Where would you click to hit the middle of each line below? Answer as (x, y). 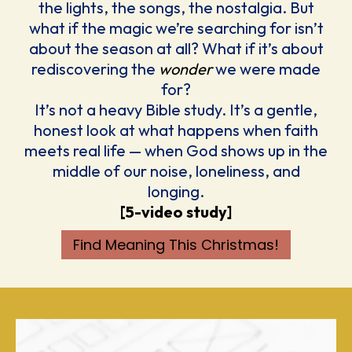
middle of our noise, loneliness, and (176, 171)
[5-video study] (176, 212)
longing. (176, 192)
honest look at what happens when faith (176, 130)
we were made (266, 69)
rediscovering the (95, 69)
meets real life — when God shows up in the (176, 151)
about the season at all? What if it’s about (176, 49)
